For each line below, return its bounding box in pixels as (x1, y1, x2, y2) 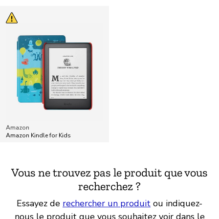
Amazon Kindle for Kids (6, 131, 71, 139)
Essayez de (17, 197, 63, 209)
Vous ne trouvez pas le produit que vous (11, 165, 208, 179)
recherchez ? (78, 179, 141, 193)
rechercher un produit (63, 197, 151, 209)
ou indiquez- (151, 197, 202, 209)
